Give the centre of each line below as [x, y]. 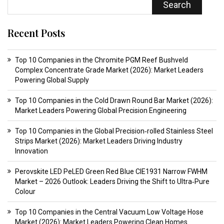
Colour [25, 192]
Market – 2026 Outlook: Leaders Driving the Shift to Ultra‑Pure [112, 182]
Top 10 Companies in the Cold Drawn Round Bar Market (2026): [114, 101]
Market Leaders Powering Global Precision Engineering [101, 111]
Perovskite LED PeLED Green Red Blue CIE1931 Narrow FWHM [111, 172]
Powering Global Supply [52, 80]
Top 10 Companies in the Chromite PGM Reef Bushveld [101, 60]
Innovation [31, 151]
